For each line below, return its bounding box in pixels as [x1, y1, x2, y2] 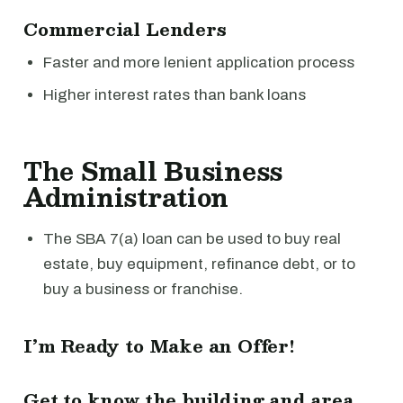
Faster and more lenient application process [43, 53, 354, 71]
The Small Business [23, 149, 283, 192]
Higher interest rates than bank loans [43, 85, 306, 103]
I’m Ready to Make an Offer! [23, 330, 295, 360]
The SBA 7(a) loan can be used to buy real [43, 229, 341, 247]
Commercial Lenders [23, 13, 227, 43]
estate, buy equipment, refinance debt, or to [43, 255, 355, 273]
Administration [23, 175, 229, 218]
